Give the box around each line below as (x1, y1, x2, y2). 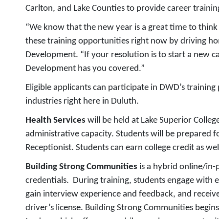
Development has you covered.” (25, 64, 145, 73)
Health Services (25, 116, 88, 125)
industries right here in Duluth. (25, 97, 139, 106)
